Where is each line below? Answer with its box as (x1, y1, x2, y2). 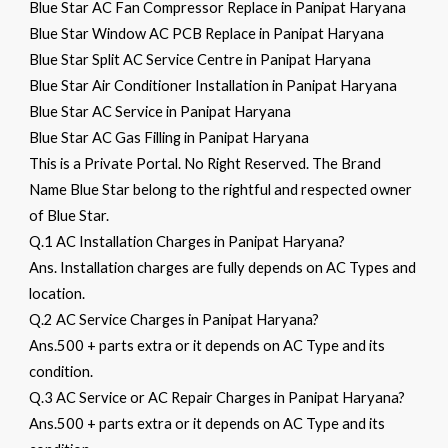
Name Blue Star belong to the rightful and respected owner (29, 181, 413, 198)
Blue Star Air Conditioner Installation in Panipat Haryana (29, 77, 398, 94)
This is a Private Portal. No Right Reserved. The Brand (29, 155, 382, 172)
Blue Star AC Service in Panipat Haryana (29, 103, 292, 120)
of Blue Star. (29, 207, 110, 224)
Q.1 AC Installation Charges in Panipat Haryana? (29, 233, 346, 250)
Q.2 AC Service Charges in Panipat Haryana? (29, 311, 320, 328)
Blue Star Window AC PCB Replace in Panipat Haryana (29, 25, 385, 42)
